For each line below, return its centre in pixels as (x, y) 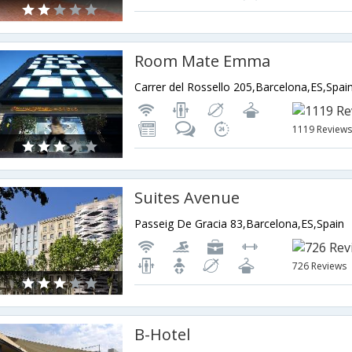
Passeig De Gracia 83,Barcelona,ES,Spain (240, 224)
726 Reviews (320, 266)
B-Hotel (163, 335)
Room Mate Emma (203, 61)
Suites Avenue (187, 198)
